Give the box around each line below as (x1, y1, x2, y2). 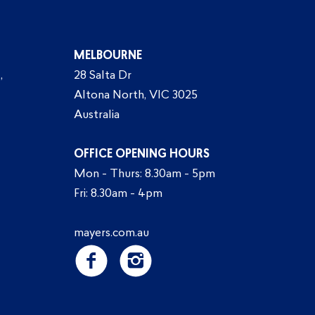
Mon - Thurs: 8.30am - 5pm (74, 168, 216, 180)
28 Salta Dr (74, 70, 132, 82)
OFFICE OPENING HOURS (74, 148, 210, 160)
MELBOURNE (74, 50, 143, 62)
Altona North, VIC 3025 (74, 89, 198, 101)
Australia (74, 109, 120, 121)
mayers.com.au (74, 227, 150, 239)
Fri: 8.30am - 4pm (74, 188, 163, 200)
